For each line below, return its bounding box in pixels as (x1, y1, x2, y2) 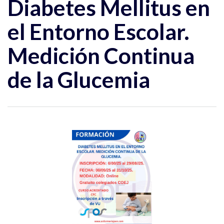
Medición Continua (7, 42, 194, 68)
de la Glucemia (7, 66, 150, 92)
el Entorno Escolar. (7, 18, 189, 44)
